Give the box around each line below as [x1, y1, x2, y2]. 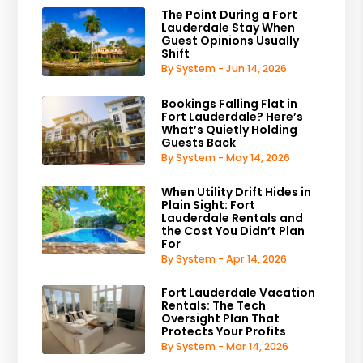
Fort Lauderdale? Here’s [161, 109, 304, 126]
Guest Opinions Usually [161, 32, 300, 49]
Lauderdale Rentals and [161, 209, 304, 226]
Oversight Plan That [161, 310, 280, 327]
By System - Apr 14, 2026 [161, 251, 288, 266]
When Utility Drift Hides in [161, 183, 312, 200]
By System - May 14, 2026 [161, 151, 291, 165]
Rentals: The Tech [161, 297, 267, 314]
